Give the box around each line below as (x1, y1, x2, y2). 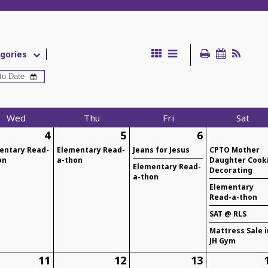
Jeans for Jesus (133, 145, 190, 156)
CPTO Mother (209, 145, 260, 156)
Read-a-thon (209, 192, 258, 203)
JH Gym (209, 236, 236, 246)
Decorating (209, 165, 253, 176)
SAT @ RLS (209, 209, 247, 220)
